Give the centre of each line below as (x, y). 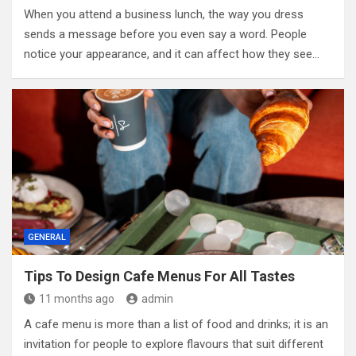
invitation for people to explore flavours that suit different (174, 344)
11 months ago (77, 299)
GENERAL (47, 237)
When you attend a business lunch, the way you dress (164, 14)
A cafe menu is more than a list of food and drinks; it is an (176, 324)
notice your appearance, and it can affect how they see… (172, 54)
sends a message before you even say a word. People (165, 34)
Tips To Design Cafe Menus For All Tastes (159, 276)
